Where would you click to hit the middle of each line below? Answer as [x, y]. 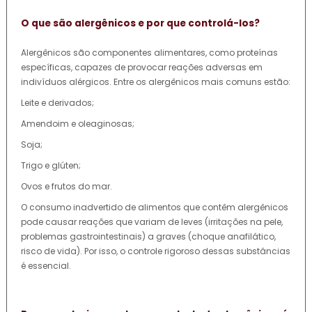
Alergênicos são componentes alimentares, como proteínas [149, 52]
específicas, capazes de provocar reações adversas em [142, 67]
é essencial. [46, 265]
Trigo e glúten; [51, 165]
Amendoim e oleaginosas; [78, 123]
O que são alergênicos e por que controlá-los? [140, 24]
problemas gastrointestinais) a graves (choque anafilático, [148, 236]
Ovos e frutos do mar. [67, 186]
